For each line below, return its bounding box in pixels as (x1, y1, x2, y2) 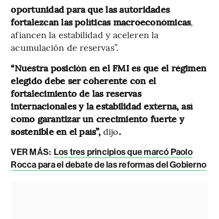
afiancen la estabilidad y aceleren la (11, 28, 159, 41)
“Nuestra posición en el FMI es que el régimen (11, 62, 207, 74)
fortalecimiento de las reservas (11, 87, 141, 100)
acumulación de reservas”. (11, 41, 118, 54)
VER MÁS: (11, 147, 53, 158)
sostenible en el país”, (11, 125, 104, 138)
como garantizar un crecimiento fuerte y (11, 112, 184, 125)
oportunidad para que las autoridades (11, 3, 170, 16)
